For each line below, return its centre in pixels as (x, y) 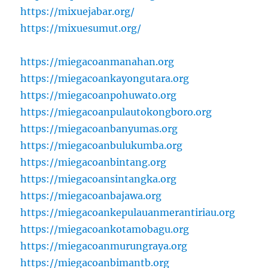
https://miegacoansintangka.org (99, 179)
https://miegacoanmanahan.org (98, 61)
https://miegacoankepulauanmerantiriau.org (128, 212)
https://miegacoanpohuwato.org (99, 95)
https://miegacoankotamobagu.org (105, 229)
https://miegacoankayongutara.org (105, 78)
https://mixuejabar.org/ (78, 11)
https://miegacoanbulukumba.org (102, 145)
